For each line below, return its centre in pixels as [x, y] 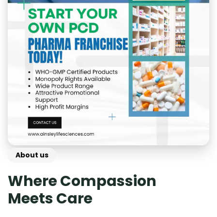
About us [32, 155]
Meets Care [50, 199]
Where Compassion [82, 181]
